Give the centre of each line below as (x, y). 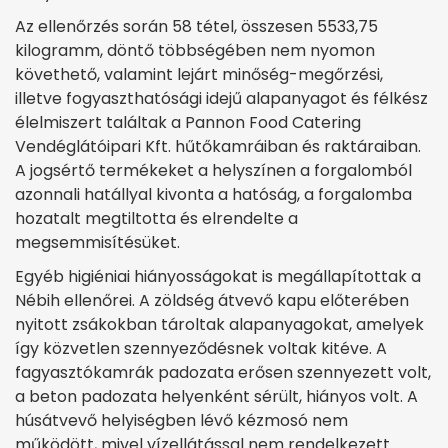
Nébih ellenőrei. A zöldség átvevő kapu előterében (212, 300)
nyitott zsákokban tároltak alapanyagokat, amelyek (219, 324)
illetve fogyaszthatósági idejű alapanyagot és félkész (221, 98)
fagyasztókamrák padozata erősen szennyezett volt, (223, 372)
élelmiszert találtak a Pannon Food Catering (188, 122)
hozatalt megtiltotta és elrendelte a (156, 218)
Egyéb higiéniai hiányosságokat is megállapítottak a (218, 276)
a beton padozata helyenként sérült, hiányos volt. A (216, 396)
